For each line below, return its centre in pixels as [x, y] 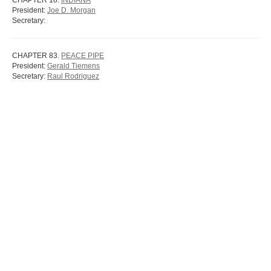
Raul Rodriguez [73, 76]
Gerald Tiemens [73, 66]
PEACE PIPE [83, 56]
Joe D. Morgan [71, 10]
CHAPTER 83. [37, 56]
